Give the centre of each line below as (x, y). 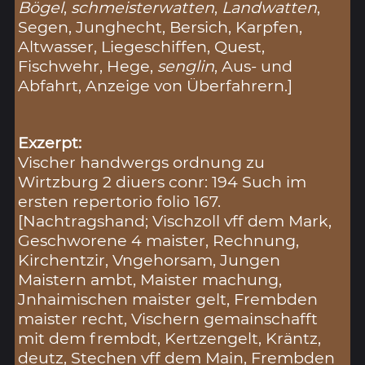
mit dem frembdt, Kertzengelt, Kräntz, (170, 339)
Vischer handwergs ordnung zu (142, 163)
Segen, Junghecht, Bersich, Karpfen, (161, 27)
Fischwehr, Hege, (88, 66)
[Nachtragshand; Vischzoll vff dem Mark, (175, 221)
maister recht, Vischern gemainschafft (168, 319)
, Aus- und (254, 66)
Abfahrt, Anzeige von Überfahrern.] (156, 86)
